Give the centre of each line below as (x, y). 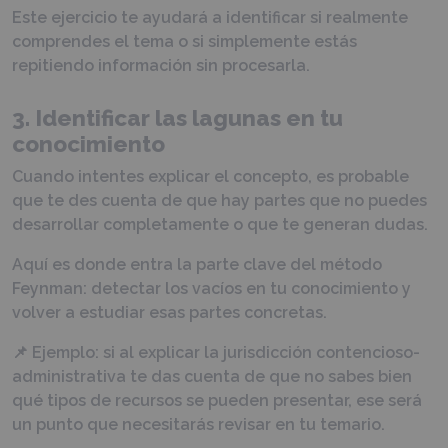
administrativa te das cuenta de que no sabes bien (212, 376)
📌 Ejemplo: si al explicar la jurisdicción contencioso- (216, 352)
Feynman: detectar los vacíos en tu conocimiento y (211, 288)
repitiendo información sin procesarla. (161, 65)
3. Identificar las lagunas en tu (177, 117)
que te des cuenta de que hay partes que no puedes (219, 200)
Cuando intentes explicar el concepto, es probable (210, 176)
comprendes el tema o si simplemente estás (184, 41)
